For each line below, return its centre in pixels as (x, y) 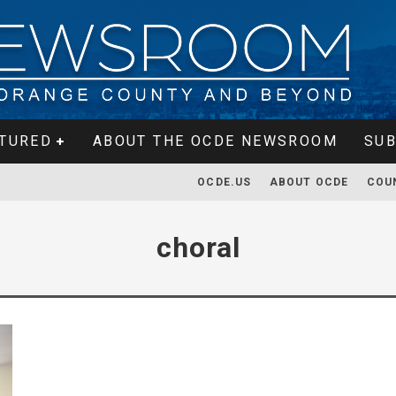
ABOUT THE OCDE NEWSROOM (215, 141)
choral (198, 247)
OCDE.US (225, 182)
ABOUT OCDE (309, 182)
